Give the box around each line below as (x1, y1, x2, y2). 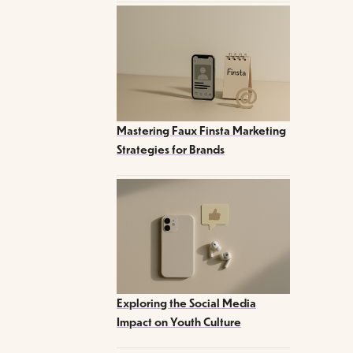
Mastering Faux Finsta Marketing (117, 122, 286, 138)
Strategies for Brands (117, 141, 225, 157)
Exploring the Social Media (117, 295, 256, 311)
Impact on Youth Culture (117, 314, 241, 330)
